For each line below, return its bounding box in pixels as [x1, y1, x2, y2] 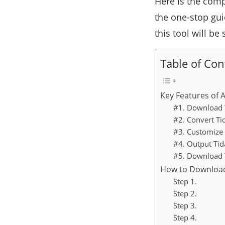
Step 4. [173, 212, 197, 223]
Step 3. [173, 200, 197, 211]
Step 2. [173, 188, 197, 199]
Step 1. [173, 176, 197, 187]
